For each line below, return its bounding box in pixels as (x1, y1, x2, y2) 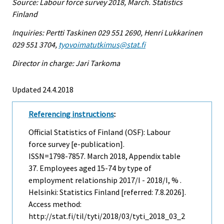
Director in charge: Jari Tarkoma (12, 57, 120, 68)
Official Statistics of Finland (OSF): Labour (28, 127, 170, 137)
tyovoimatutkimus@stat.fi (58, 39, 145, 49)
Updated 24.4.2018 (12, 84, 73, 94)
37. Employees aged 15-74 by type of (28, 163, 151, 173)
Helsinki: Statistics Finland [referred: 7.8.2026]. (28, 187, 186, 197)
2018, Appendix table (108, 151, 180, 161)
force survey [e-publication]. (28, 139, 124, 149)
